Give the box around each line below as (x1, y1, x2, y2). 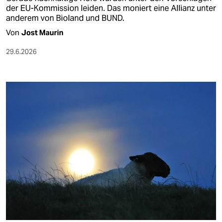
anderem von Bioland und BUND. (6, 13, 124, 24)
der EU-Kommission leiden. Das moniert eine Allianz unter (6, 3, 216, 14)
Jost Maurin (21, 28, 63, 38)
